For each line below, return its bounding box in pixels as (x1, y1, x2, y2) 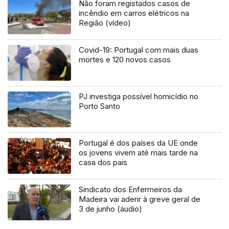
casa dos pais (79, 157, 128, 167)
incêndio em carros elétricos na (79, 8, 190, 18)
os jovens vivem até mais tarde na (79, 147, 198, 157)
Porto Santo (79, 101, 121, 111)
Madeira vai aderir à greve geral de (79, 194, 201, 204)
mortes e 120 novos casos (79, 55, 171, 65)
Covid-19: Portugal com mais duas (79, 45, 199, 55)
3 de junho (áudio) (79, 203, 143, 214)
